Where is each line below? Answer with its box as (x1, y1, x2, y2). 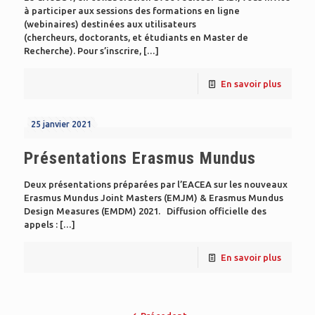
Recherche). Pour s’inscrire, (23, 46, 141, 56)
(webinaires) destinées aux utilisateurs (23, 19, 196, 29)
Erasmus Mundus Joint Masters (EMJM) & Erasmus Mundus (23, 193, 283, 202)
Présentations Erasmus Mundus (23, 148, 256, 168)
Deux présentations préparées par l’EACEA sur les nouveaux (23, 179, 288, 189)
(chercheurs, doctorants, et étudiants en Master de (23, 32, 248, 42)
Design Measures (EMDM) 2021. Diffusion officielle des (23, 206, 266, 216)
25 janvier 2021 (30, 120, 91, 129)
